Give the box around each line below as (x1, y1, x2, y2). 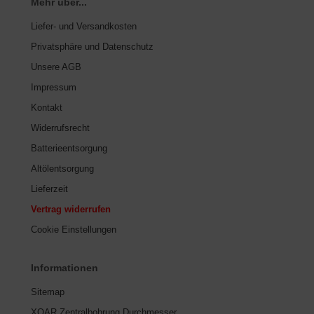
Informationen (31, 261, 98, 273)
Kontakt (31, 102, 62, 113)
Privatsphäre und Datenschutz (31, 41, 153, 52)
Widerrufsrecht (31, 122, 90, 133)
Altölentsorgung (31, 163, 94, 174)
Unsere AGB (31, 61, 81, 72)
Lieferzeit (31, 183, 68, 194)
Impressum (31, 81, 76, 93)
